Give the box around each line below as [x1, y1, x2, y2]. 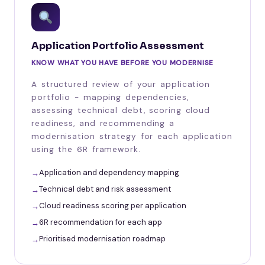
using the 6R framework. [31, 144, 141, 154]
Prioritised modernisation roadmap [39, 233, 166, 244]
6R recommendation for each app [39, 216, 162, 227]
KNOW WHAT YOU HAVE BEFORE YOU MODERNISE [31, 57, 214, 67]
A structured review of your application [31, 79, 211, 89]
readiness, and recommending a [31, 118, 175, 128]
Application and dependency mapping [39, 167, 179, 177]
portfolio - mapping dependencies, [31, 92, 189, 102]
